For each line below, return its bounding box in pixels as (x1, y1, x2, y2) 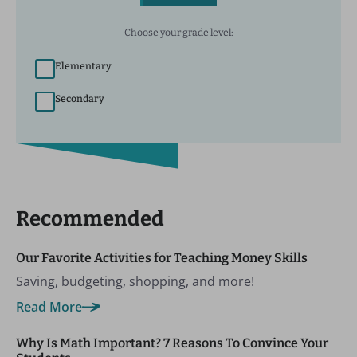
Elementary (55, 60, 112, 72)
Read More (16, 297, 82, 316)
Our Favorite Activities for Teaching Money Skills (16, 249, 308, 265)
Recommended (16, 206, 164, 231)
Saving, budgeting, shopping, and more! (16, 272, 254, 290)
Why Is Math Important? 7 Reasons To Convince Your (16, 335, 328, 351)
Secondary (55, 92, 104, 104)
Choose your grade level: (124, 26, 233, 38)
